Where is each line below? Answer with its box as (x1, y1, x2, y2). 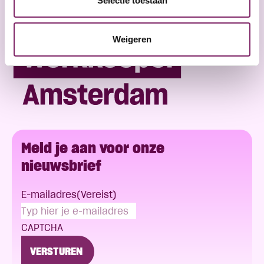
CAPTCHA (21, 221, 63, 235)
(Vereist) (77, 188, 117, 202)
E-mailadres (21, 188, 77, 202)
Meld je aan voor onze (21, 138, 164, 158)
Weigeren (113, 34, 151, 44)
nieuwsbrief (21, 156, 101, 176)
